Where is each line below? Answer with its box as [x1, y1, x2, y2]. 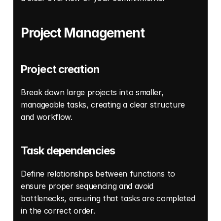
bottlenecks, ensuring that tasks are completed [21, 193, 195, 204]
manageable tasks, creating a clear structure [21, 100, 185, 110]
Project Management [21, 25, 145, 41]
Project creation [21, 63, 99, 76]
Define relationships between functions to [21, 169, 175, 179]
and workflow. [21, 112, 75, 122]
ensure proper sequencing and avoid [21, 181, 154, 191]
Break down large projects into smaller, [21, 87, 164, 98]
